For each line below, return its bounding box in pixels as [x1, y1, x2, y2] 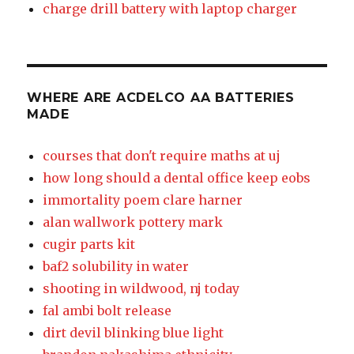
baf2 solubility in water [43, 258, 190, 275]
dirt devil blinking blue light [43, 325, 224, 341]
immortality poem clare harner [43, 192, 243, 209]
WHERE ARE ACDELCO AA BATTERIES [27, 90, 295, 106]
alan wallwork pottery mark [43, 214, 224, 231]
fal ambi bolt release [43, 303, 172, 319]
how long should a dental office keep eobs [43, 170, 311, 186]
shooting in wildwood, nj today [43, 281, 240, 297]
